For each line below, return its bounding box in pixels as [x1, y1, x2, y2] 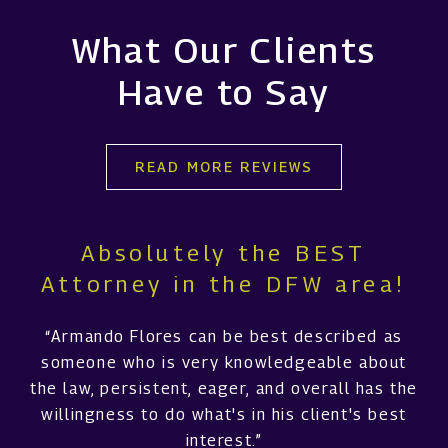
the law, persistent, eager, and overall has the [30, 378, 418, 398]
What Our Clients [71, 28, 377, 71]
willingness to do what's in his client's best [41, 404, 407, 424]
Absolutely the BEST [81, 238, 367, 266]
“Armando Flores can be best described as [45, 326, 403, 346]
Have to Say [117, 70, 331, 113]
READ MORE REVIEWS [135, 157, 313, 175]
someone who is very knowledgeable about [40, 352, 408, 372]
